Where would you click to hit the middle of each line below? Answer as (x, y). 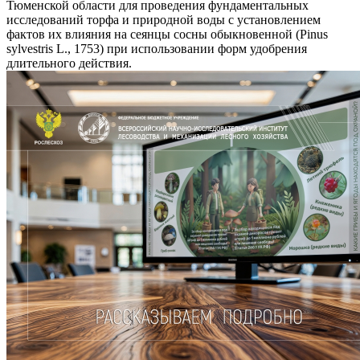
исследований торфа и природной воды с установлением (164, 19)
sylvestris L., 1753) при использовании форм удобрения (157, 48)
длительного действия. (69, 63)
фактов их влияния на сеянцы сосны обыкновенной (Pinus (167, 34)
